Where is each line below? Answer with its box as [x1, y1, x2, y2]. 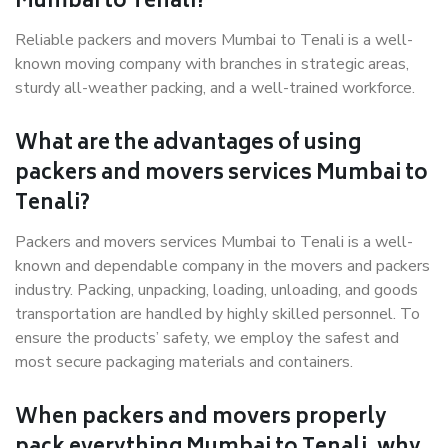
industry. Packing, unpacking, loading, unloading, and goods [15, 279, 418, 301]
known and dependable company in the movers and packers [15, 255, 430, 277]
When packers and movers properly [15, 401, 387, 436]
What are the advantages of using [15, 127, 361, 162]
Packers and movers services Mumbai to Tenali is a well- [15, 231, 413, 253]
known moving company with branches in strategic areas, [15, 53, 409, 75]
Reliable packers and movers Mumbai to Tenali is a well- [15, 29, 413, 51]
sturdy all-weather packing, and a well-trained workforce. [15, 77, 419, 99]
